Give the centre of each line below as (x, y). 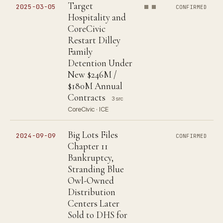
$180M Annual (95, 86)
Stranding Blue (96, 169)
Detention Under (100, 63)
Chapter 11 (88, 146)
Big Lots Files (93, 135)
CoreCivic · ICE (88, 109)
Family (80, 52)
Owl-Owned (91, 180)
